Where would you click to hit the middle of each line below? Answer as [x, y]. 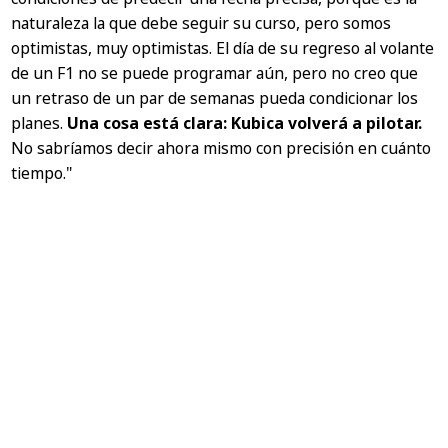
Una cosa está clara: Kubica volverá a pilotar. [245, 122]
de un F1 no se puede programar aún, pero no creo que [215, 72]
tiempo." [42, 172]
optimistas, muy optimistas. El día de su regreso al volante [223, 47]
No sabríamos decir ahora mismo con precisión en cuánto [221, 147]
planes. [39, 122]
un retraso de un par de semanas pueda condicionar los [215, 97]
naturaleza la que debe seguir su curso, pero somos [201, 22]
